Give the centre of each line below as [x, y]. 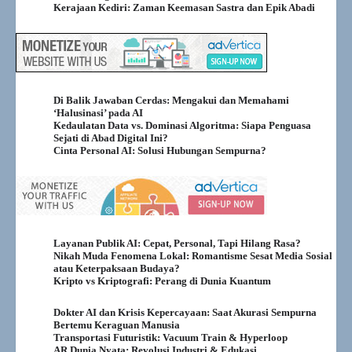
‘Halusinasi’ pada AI [98, 113]
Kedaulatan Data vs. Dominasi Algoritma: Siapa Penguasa [182, 126]
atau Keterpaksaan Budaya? [117, 268]
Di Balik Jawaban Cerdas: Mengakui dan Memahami [171, 101]
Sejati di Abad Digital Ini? [111, 138]
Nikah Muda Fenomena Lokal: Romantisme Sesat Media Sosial [193, 255]
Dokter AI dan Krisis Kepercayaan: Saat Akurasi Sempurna [185, 312]
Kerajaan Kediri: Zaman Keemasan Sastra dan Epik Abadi [184, 8]
